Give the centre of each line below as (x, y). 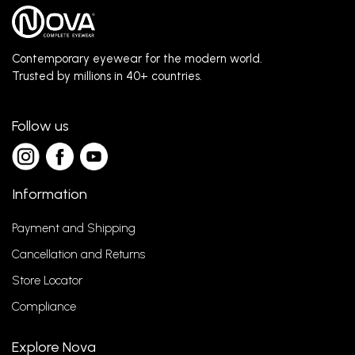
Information (50, 194)
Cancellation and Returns (78, 254)
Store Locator (47, 281)
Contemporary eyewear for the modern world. (137, 59)
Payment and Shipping (74, 228)
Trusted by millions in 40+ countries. (107, 76)
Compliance (44, 307)
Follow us (40, 126)
